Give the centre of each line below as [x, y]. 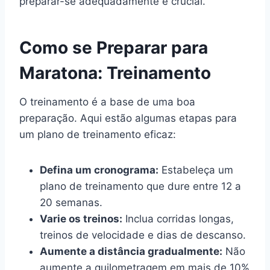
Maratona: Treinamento [115, 73]
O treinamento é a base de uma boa [107, 102]
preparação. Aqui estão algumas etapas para [128, 118]
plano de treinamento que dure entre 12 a [140, 186]
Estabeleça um [196, 170]
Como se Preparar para [114, 47]
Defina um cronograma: [99, 170]
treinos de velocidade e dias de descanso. [143, 235]
